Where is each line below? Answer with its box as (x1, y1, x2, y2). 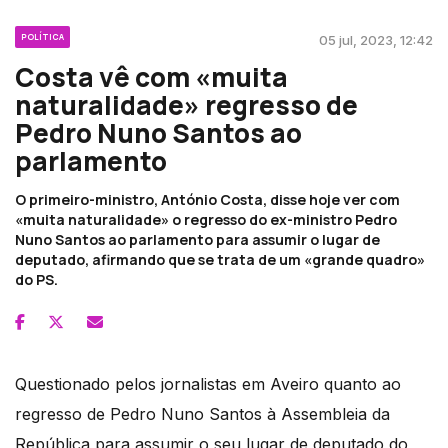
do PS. (15, 270, 58, 290)
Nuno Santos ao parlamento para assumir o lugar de (15, 230, 380, 250)
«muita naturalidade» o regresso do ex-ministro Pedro (15, 210, 397, 230)
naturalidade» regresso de (15, 87, 358, 124)
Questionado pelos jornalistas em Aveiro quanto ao (15, 374, 401, 395)
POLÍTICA (21, 31, 64, 43)
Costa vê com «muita (15, 59, 288, 96)
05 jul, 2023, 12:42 (319, 32, 433, 49)
